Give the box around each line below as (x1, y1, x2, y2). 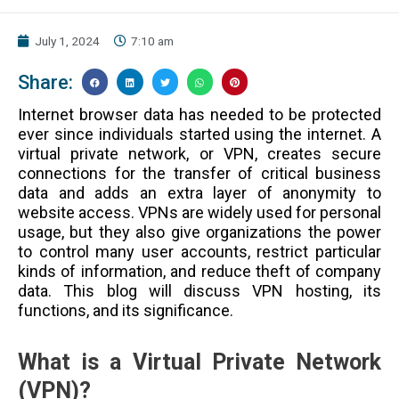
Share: (18, 70, 73, 94)
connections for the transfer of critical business (18, 163, 381, 183)
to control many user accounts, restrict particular (18, 241, 381, 261)
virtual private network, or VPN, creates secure (18, 143, 381, 163)
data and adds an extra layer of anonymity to (18, 183, 381, 202)
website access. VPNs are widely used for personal (18, 202, 381, 222)
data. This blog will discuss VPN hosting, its (18, 281, 381, 300)
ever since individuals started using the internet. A (18, 124, 381, 143)
